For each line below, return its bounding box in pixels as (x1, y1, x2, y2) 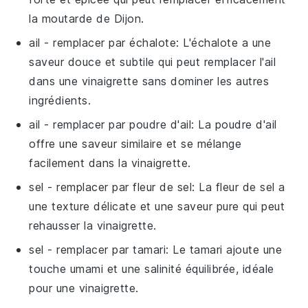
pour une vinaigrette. (29, 281, 139, 295)
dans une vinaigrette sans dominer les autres (29, 74, 269, 88)
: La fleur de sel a (192, 180, 285, 194)
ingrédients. (29, 93, 91, 107)
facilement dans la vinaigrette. (29, 156, 191, 170)
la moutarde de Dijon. (29, 12, 144, 25)
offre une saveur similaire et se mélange (29, 137, 242, 151)
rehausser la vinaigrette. (29, 219, 157, 232)
